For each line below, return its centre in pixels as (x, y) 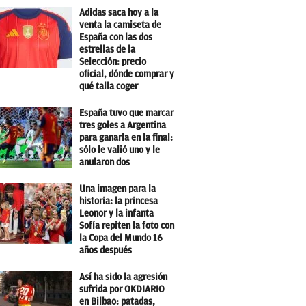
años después (106, 250)
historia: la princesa (119, 201)
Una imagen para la (118, 189)
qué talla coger (109, 86)
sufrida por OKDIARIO (122, 289)
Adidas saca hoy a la (119, 13)
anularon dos (105, 162)
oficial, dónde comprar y (127, 74)
